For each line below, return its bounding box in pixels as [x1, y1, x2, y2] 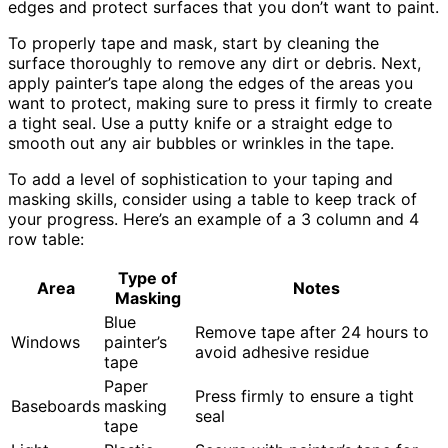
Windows [11, 332, 80, 353]
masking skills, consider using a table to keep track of [8, 189, 417, 210]
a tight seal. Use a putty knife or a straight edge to [8, 113, 393, 134]
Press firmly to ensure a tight [195, 386, 414, 407]
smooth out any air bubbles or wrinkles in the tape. [8, 133, 394, 154]
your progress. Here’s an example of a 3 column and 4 [8, 209, 419, 230]
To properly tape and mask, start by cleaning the [8, 33, 379, 54]
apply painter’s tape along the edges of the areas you [8, 73, 413, 94]
